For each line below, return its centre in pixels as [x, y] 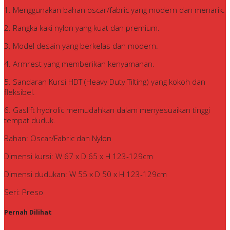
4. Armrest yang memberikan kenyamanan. [79, 64]
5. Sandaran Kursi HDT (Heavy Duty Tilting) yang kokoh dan [105, 82]
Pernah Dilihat [28, 213]
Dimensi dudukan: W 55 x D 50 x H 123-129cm [85, 174]
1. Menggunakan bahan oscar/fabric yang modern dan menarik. [114, 10]
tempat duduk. [30, 120]
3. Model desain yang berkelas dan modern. [81, 46]
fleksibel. [20, 92]
